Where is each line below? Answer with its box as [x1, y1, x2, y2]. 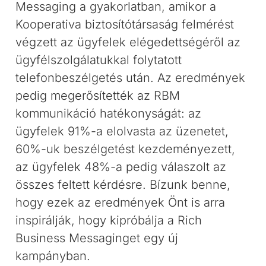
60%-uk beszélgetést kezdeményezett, [15, 142, 236, 156]
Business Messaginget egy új [15, 231, 179, 245]
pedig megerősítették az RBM [15, 88, 180, 103]
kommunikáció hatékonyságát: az [15, 106, 202, 121]
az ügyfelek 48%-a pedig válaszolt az [15, 160, 227, 174]
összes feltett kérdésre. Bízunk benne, [15, 178, 231, 192]
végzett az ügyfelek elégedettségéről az [15, 35, 241, 49]
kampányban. [15, 249, 91, 263]
